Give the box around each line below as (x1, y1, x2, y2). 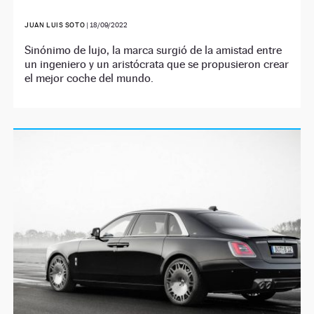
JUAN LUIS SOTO (25, 21, 86, 29)
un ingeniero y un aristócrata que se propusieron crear (25, 57, 289, 71)
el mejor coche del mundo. (25, 71, 154, 86)
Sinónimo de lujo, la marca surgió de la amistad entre (25, 43, 282, 57)
